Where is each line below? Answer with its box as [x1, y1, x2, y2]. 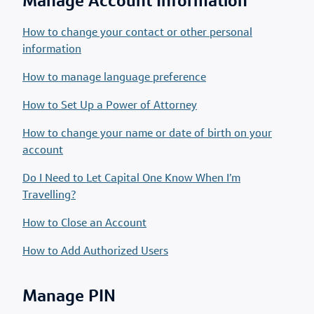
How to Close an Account [22, 218, 146, 229]
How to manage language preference [22, 72, 206, 83]
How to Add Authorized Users [22, 246, 168, 257]
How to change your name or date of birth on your [22, 128, 272, 139]
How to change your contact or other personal [22, 27, 252, 39]
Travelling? [22, 190, 76, 201]
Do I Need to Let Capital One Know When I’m [22, 173, 240, 184]
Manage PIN [22, 289, 116, 306]
